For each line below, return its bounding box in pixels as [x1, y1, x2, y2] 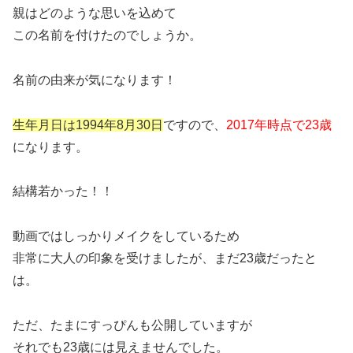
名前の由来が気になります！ [13, 72, 176, 87]
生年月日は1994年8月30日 [13, 117, 163, 132]
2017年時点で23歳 [226, 117, 332, 132]
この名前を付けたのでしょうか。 [13, 28, 202, 43]
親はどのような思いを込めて [13, 6, 176, 20]
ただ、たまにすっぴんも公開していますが [13, 318, 252, 333]
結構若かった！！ [13, 184, 113, 199]
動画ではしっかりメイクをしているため [13, 229, 240, 243]
